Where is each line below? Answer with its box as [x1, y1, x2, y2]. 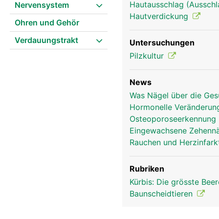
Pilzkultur [130, 51, 166, 61]
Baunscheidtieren [130, 189, 195, 198]
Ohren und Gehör [15, 18, 79, 27]
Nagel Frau [166, 72, 194, 79]
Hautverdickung [130, 11, 191, 21]
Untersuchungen [130, 38, 195, 47]
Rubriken [130, 164, 164, 174]
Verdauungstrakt [15, 35, 78, 45]
